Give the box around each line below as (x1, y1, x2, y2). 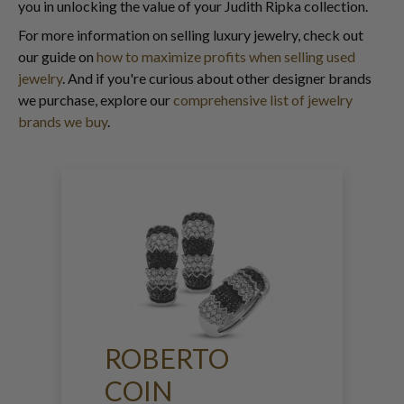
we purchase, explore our (18, 91, 173, 108)
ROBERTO (105, 342, 229, 374)
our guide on (18, 48, 96, 65)
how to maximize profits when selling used (96, 48, 355, 65)
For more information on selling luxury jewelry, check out (18, 26, 363, 43)
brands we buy (18, 113, 107, 130)
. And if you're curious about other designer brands (62, 69, 372, 87)
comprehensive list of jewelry (173, 91, 353, 108)
